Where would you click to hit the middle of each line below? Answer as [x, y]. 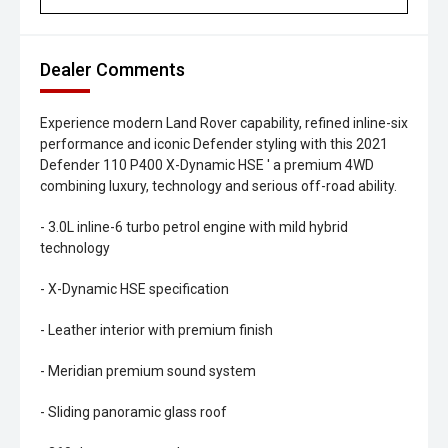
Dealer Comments [112, 69]
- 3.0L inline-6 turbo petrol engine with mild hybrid [194, 227]
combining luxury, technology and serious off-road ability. [218, 186]
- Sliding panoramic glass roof [133, 412]
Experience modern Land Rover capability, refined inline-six [224, 123]
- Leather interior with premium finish [156, 330]
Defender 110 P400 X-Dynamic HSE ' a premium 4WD [207, 165]
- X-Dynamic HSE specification [134, 289]
